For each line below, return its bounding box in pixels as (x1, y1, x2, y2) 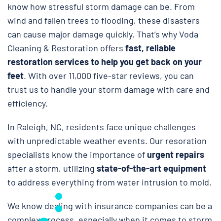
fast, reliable (123, 42, 176, 53)
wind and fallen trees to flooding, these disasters (7, 14, 200, 26)
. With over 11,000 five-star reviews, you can (24, 70, 194, 81)
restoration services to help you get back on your (7, 56, 202, 67)
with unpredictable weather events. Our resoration (7, 135, 207, 146)
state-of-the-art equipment (97, 162, 206, 174)
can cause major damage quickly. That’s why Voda (7, 28, 198, 39)
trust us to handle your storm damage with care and (7, 83, 210, 95)
